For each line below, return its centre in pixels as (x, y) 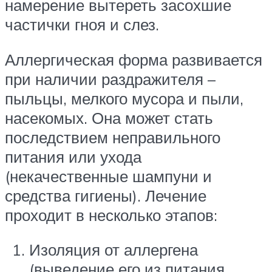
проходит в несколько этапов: (111, 215)
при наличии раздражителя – (110, 79)
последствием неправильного (113, 137)
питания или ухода (73, 156)
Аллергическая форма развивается (134, 59)
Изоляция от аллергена (114, 250)
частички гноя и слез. (82, 25)
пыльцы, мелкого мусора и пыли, (124, 98)
